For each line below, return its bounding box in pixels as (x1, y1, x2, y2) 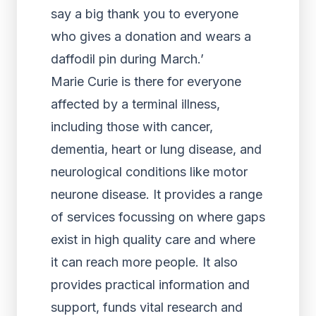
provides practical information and (51, 277, 250, 292)
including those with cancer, (51, 119, 213, 134)
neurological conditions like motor (51, 164, 248, 179)
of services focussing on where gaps (51, 209, 265, 224)
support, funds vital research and (51, 300, 243, 315)
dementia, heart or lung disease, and (51, 142, 262, 157)
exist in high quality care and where (51, 232, 255, 247)
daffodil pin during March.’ (51, 51, 204, 66)
